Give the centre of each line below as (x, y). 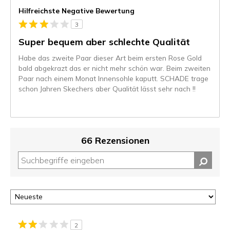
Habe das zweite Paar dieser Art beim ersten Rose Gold (110, 58)
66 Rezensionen (115, 141)
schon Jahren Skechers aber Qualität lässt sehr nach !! (107, 89)
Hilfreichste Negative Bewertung (76, 11)
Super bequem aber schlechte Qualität (104, 42)
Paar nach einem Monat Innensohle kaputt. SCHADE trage (113, 79)
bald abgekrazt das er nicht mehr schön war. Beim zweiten (114, 68)
